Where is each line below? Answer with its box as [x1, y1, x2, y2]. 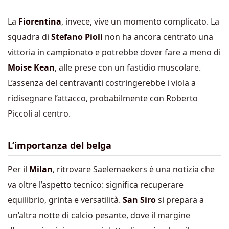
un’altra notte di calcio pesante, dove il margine [8, 210, 190, 221]
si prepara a [156, 194, 204, 206]
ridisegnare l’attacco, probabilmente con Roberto [8, 92, 198, 104]
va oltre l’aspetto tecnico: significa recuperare [8, 179, 184, 191]
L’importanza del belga [8, 139, 111, 151]
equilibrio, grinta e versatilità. [8, 194, 123, 206]
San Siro [123, 194, 156, 206]
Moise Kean [8, 61, 55, 73]
